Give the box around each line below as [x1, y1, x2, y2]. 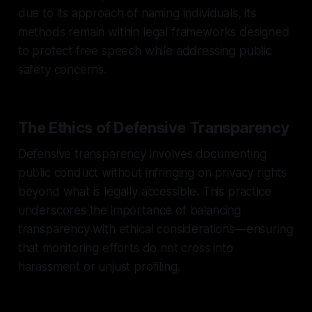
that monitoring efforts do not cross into [17, 240, 233, 255]
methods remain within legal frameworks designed [17, 24, 290, 39]
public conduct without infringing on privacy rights [17, 165, 288, 180]
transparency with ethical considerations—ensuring [17, 221, 293, 236]
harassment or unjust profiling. [17, 259, 180, 274]
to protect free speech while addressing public [17, 43, 272, 58]
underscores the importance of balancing [17, 203, 242, 217]
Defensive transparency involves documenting [17, 146, 267, 161]
